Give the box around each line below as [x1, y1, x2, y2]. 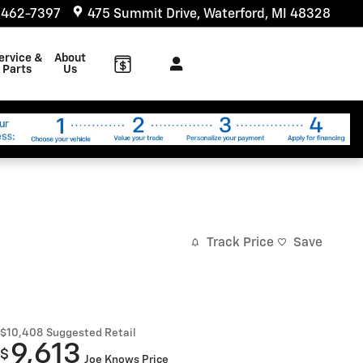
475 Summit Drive [88, 8, 197, 21]
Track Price [207, 236, 274, 249]
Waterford [203, 8, 265, 21]
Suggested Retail [46, 327, 136, 339]
